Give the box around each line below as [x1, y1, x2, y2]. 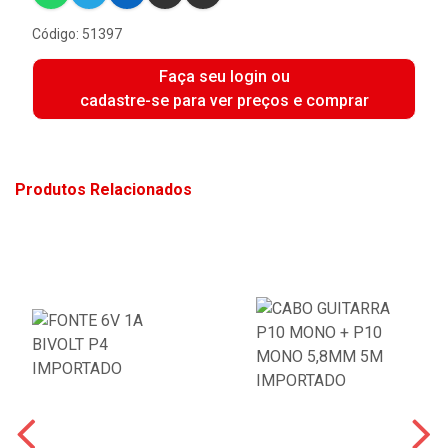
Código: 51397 [32, 26, 122, 42]
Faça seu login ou [158, 67, 290, 86]
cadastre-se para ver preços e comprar [79, 91, 369, 110]
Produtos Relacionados [15, 180, 192, 199]
